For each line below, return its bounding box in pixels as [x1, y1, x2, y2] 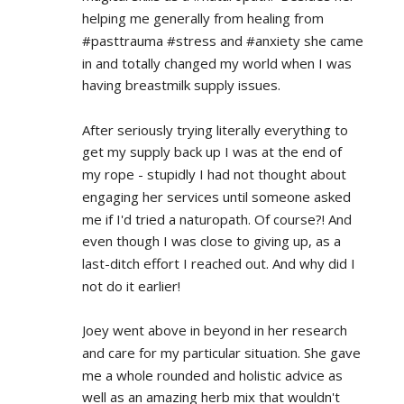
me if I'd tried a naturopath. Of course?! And [81, 209, 352, 228]
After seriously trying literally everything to [81, 120, 348, 139]
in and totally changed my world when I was [81, 53, 352, 72]
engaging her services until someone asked [81, 187, 351, 206]
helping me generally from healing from [81, 9, 324, 28]
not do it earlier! [81, 276, 180, 295]
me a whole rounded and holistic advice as [81, 365, 343, 384]
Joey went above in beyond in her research [81, 321, 347, 340]
